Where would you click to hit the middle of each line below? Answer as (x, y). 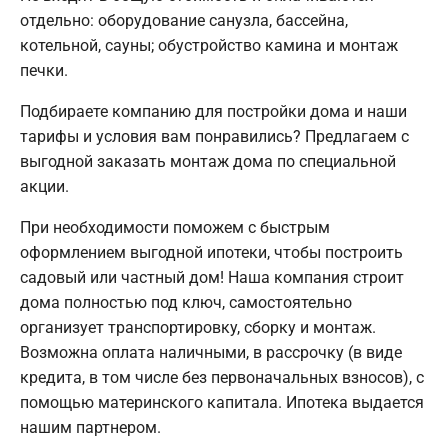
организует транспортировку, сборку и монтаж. (198, 327)
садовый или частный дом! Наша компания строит (212, 277)
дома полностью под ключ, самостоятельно (186, 302)
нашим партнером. (90, 427)
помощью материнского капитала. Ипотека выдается (222, 402)
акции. (44, 186)
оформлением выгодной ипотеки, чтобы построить (211, 252)
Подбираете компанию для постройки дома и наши (213, 111)
